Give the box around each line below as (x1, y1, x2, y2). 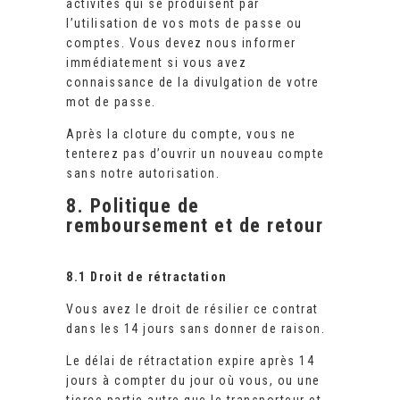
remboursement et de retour (66, 214, 323, 237)
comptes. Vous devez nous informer (66, 36, 296, 51)
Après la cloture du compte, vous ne (66, 127, 296, 142)
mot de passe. (66, 95, 156, 110)
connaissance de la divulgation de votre (66, 75, 320, 90)
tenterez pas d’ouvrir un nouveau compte (66, 146, 325, 162)
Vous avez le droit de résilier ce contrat (66, 302, 319, 317)
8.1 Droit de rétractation (66, 270, 228, 285)
